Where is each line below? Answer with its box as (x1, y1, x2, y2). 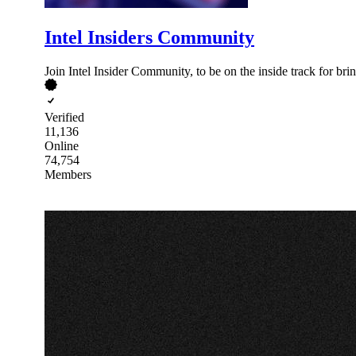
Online (44, 138, 79, 153)
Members (44, 167, 91, 181)
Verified (44, 110, 84, 124)
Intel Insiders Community (44, 26, 254, 48)
